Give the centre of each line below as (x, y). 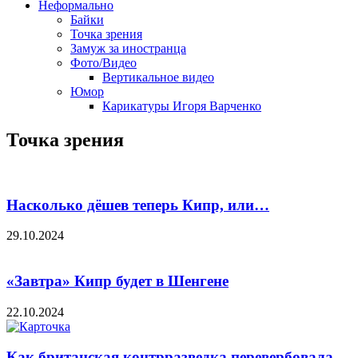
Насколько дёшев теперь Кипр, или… (138, 205)
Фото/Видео (103, 63)
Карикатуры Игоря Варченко (182, 106)
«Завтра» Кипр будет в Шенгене (117, 280)
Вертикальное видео (158, 77)
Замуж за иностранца (128, 48)
